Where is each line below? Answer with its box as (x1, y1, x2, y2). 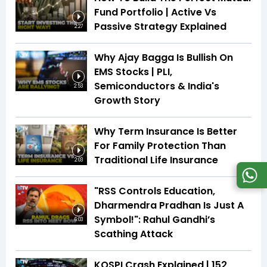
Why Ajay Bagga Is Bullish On (94, 51, 233, 65)
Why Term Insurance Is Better (94, 125, 237, 139)
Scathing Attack (94, 227, 173, 241)
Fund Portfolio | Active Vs (94, 5, 216, 20)
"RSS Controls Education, (94, 184, 215, 198)
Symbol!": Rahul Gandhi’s (94, 213, 215, 227)
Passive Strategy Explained (94, 20, 226, 34)
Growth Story (94, 94, 160, 108)
